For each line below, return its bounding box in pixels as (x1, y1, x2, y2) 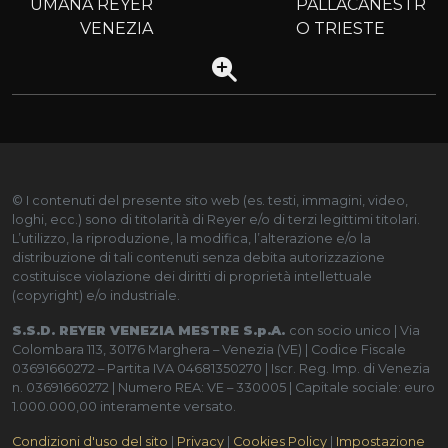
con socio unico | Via (289, 322, 420, 338)
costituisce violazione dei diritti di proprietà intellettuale (12, 268, 372, 284)
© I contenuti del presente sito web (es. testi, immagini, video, (12, 192, 408, 208)
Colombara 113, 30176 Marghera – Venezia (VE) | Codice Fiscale (12, 341, 406, 357)
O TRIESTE (296, 18, 385, 38)
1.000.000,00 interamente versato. (12, 398, 236, 414)
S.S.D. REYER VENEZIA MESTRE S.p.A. (12, 322, 289, 338)
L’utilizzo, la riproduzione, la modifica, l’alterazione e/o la (12, 230, 371, 246)
